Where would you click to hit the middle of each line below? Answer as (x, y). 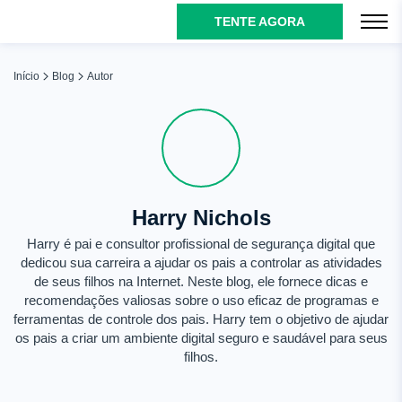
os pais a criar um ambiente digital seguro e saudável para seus (201, 338)
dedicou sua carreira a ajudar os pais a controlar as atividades (201, 262)
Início (26, 76)
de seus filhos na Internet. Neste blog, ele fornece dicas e (201, 281)
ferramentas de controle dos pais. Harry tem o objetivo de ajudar (201, 319)
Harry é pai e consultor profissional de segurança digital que (201, 244)
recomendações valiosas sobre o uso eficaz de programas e (201, 300)
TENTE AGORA (260, 22)
